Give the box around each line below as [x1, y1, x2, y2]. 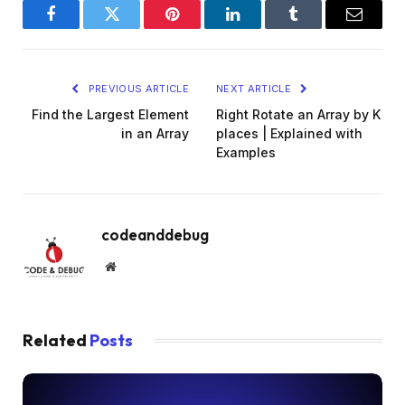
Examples [216, 145, 276, 161]
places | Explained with [216, 126, 363, 142]
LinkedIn [231, 19, 291, 36]
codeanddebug [101, 225, 209, 245]
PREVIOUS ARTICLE [85, 82, 189, 96]
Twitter [110, 19, 157, 36]
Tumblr [292, 19, 340, 36]
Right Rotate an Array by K [216, 107, 381, 123]
